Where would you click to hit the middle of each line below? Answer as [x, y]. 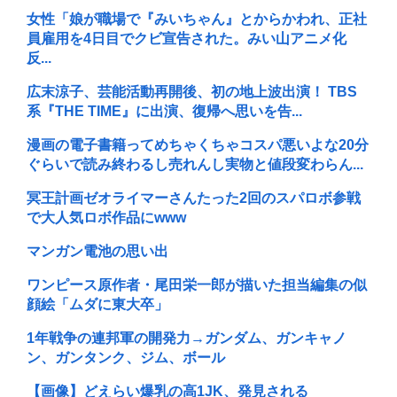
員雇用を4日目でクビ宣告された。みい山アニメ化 [187, 39]
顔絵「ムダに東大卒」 [97, 305]
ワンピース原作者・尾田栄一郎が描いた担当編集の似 [197, 285]
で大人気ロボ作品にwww [106, 218]
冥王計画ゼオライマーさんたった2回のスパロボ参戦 [194, 198]
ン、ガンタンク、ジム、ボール [126, 358]
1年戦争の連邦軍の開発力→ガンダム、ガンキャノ [187, 339]
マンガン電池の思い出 [97, 252]
